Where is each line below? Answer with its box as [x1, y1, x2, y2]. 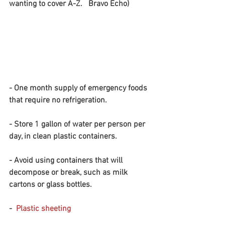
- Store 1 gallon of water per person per [9, 120, 147, 130]
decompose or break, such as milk [9, 168, 130, 178]
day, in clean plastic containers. [9, 132, 119, 142]
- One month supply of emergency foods [9, 83, 149, 94]
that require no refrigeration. [9, 95, 107, 106]
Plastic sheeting [16, 204, 71, 214]
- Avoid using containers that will [9, 156, 125, 166]
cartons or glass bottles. [9, 180, 92, 190]
